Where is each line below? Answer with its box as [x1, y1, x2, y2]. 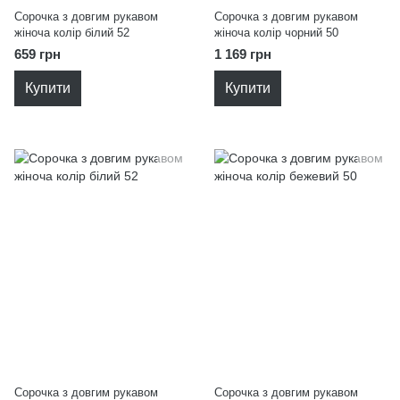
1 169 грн [214, 46, 271, 62]
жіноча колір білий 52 [14, 26, 129, 39]
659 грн [14, 46, 61, 62]
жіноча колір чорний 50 [214, 26, 338, 39]
